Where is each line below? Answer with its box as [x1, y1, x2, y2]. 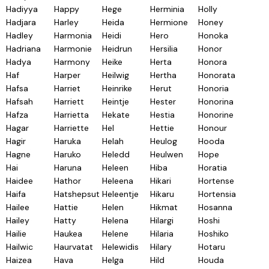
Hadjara [6, 17, 36, 28]
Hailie [6, 228, 26, 239]
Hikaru [150, 189, 174, 199]
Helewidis [102, 241, 139, 252]
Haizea [6, 255, 32, 265]
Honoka [198, 30, 228, 41]
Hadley [6, 30, 33, 41]
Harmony [54, 56, 90, 67]
